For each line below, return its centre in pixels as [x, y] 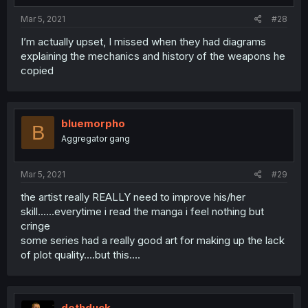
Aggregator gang [96, 139]
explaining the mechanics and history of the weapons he [153, 56]
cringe [35, 225]
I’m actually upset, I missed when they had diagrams [143, 42]
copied [37, 71]
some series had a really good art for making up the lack [153, 240]
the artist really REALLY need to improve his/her [133, 197]
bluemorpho [93, 124]
